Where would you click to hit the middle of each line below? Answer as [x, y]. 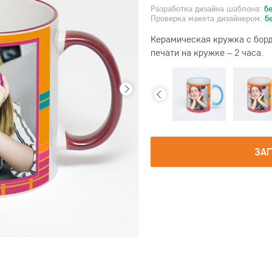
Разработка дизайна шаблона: [207, 8]
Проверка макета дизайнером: [208, 18]
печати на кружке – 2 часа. [207, 52]
